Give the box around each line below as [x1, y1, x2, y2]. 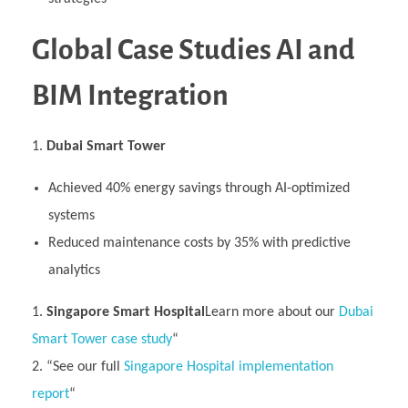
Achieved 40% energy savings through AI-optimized [47, 181, 350, 197]
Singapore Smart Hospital [46, 305, 205, 321]
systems [47, 209, 95, 224]
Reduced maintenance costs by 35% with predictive [47, 236, 351, 251]
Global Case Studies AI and [32, 34, 355, 66]
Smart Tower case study [32, 332, 172, 348]
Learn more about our [205, 305, 339, 321]
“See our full [46, 360, 124, 375]
